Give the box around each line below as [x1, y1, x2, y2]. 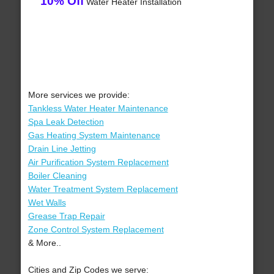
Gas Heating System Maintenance [28, 130, 160, 141]
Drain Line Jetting [28, 144, 96, 154]
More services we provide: [28, 90, 130, 100]
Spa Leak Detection [28, 117, 104, 127]
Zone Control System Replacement [28, 224, 164, 235]
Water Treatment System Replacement [28, 184, 178, 194]
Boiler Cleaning [28, 171, 87, 181]
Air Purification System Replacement [28, 157, 169, 168]
